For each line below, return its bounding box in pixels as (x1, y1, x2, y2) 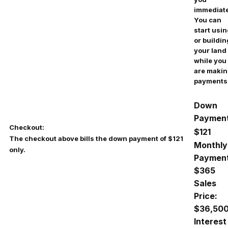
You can (194, 15, 221, 24)
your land (194, 46, 226, 54)
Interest (194, 216, 226, 226)
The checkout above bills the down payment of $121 (9, 134, 183, 142)
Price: (194, 190, 217, 201)
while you (194, 56, 226, 65)
